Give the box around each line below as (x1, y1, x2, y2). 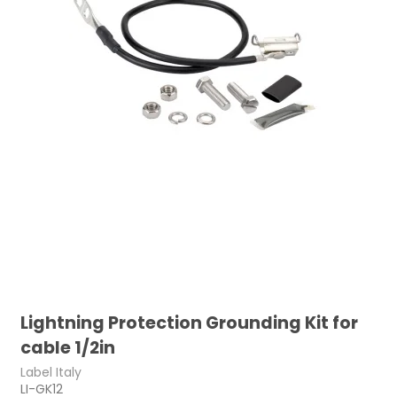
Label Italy (20, 362, 82, 381)
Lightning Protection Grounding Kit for (20, 311, 359, 336)
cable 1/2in (20, 336, 116, 361)
